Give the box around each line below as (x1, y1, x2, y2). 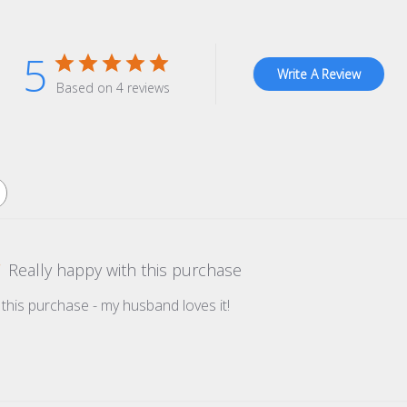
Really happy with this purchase (8, 259, 243, 282)
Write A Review (277, 65, 361, 84)
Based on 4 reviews (56, 79, 170, 97)
